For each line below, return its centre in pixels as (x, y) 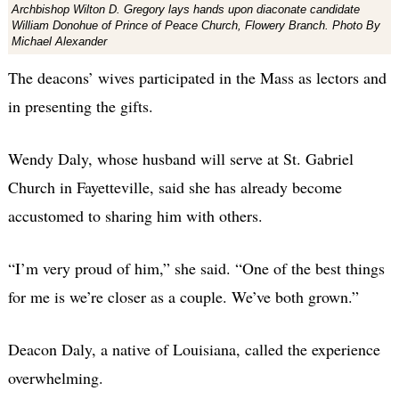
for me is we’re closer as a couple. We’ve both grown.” (183, 296)
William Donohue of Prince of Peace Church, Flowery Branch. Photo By (195, 25)
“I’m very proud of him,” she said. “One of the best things (196, 268)
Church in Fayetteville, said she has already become (175, 187)
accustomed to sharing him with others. (135, 215)
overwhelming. (55, 377)
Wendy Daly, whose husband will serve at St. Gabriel (180, 158)
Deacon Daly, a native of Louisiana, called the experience (194, 349)
